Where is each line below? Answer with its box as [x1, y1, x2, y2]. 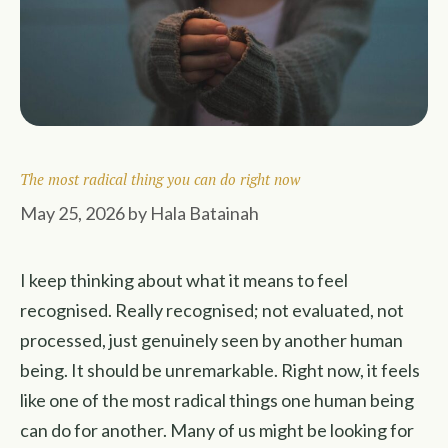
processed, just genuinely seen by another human [20, 329, 403, 351]
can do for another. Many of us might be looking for [20, 419, 414, 441]
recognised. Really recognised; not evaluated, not [20, 299, 404, 321]
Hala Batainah [150, 202, 259, 224]
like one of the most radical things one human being [20, 389, 414, 411]
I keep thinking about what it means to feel [20, 269, 348, 291]
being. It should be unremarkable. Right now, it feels [20, 359, 420, 381]
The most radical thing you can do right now [20, 169, 300, 189]
